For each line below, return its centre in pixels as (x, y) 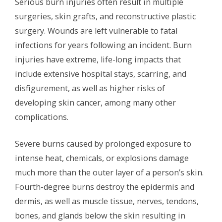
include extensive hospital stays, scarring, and (101, 74)
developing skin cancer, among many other (95, 102)
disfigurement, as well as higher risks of (90, 88)
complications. (42, 117)
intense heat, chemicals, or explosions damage (102, 158)
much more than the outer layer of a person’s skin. (109, 172)
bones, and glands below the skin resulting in (100, 215)
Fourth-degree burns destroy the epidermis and (105, 187)
